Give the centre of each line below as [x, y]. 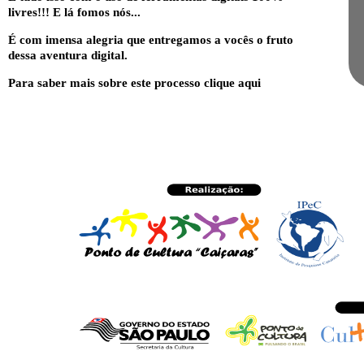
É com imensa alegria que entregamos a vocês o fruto [151, 40]
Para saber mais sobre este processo [106, 83]
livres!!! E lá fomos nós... [74, 13]
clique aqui [232, 83]
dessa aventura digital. [68, 56]
